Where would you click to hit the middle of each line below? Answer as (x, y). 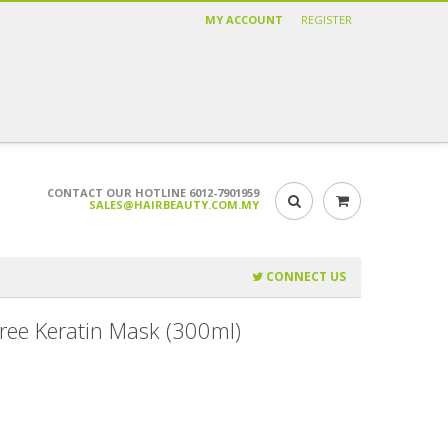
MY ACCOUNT (244, 19)
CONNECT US (304, 276)
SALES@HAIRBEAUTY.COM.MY (174, 204)
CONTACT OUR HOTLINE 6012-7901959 (153, 192)
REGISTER (326, 19)
